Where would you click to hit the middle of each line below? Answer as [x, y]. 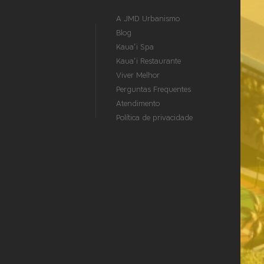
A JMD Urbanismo [148, 19]
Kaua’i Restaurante [149, 61]
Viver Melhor [138, 75]
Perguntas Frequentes [154, 90]
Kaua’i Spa [135, 47]
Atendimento [138, 104]
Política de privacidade [155, 118]
